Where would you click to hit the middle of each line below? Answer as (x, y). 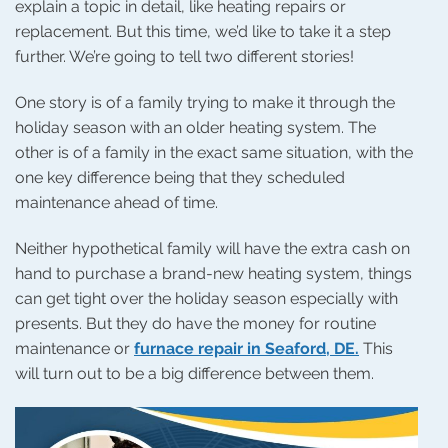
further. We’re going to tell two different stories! (184, 57)
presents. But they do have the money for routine (195, 324)
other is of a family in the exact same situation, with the (214, 153)
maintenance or (74, 349)
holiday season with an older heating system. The (195, 128)
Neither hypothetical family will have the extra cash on (212, 249)
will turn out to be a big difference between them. (194, 374)
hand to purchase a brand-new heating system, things (213, 274)
